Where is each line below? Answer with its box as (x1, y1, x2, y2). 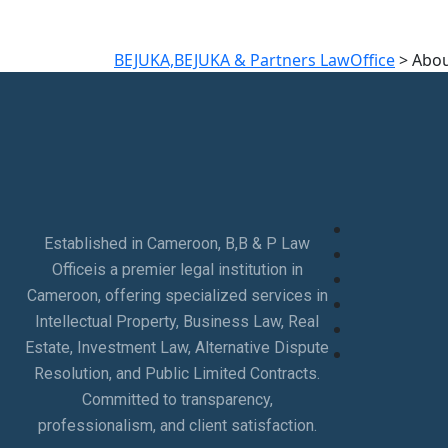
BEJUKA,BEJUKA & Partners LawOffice (114, 49, 395, 71)
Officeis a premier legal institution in (51, 260, 303, 279)
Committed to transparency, (81, 390, 273, 409)
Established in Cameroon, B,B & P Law (44, 234, 310, 253)
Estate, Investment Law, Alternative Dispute (25, 338, 329, 357)
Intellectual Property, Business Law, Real (35, 312, 319, 331)
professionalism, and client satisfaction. (37, 416, 317, 435)
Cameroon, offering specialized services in (26, 286, 328, 305)
